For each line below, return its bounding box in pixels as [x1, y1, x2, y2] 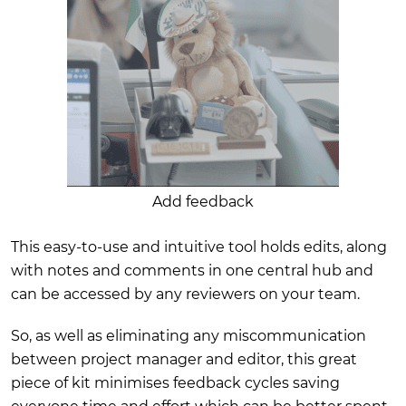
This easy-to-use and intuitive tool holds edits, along [11, 238, 387, 256]
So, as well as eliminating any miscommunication [11, 327, 366, 344]
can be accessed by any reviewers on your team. [11, 285, 360, 303]
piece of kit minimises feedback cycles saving [11, 374, 340, 391]
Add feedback [152, 193, 254, 210]
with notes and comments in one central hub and [11, 262, 373, 279]
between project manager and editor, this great [11, 351, 357, 368]
